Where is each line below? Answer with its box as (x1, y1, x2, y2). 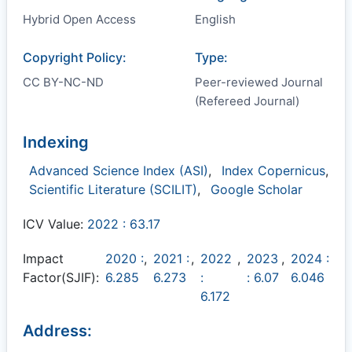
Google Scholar (211, 181, 302, 197)
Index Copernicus (222, 163, 325, 178)
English (195, 12, 236, 27)
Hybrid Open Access (23, 12, 136, 27)
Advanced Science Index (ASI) (29, 163, 208, 178)
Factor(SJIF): (23, 269, 99, 285)
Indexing (23, 133, 89, 152)
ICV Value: (23, 216, 87, 232)
